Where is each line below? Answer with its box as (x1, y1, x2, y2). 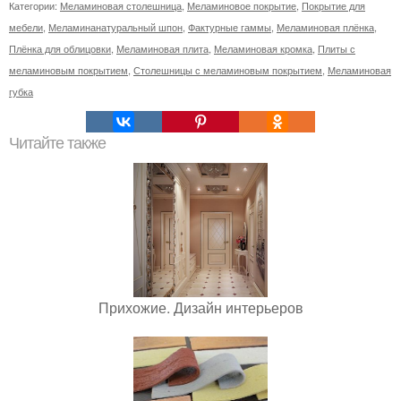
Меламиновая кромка (214, 41, 312, 56)
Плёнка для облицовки (9, 41, 111, 56)
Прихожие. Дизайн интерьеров (98, 297, 303, 319)
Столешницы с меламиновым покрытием (133, 63, 322, 78)
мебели (9, 20, 43, 35)
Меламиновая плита (116, 41, 209, 56)
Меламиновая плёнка (277, 20, 374, 35)
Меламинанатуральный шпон (48, 20, 183, 35)
